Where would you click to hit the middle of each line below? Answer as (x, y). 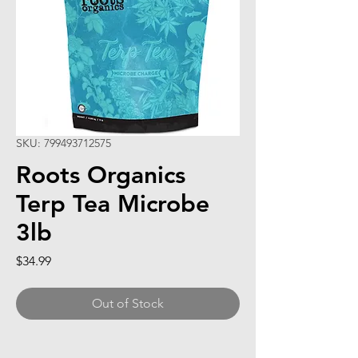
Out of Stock (128, 303)
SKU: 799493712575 (64, 143)
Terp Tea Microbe (113, 204)
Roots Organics (101, 175)
